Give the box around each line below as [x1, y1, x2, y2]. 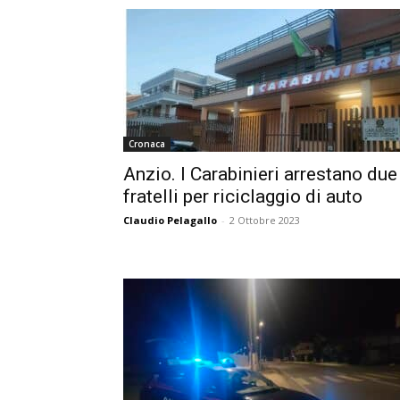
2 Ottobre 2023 [229, 213, 300, 227]
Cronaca [129, 137, 165, 150]
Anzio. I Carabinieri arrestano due [123, 163, 397, 185]
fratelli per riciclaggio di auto [123, 186, 362, 207]
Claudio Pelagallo [123, 213, 217, 227]
